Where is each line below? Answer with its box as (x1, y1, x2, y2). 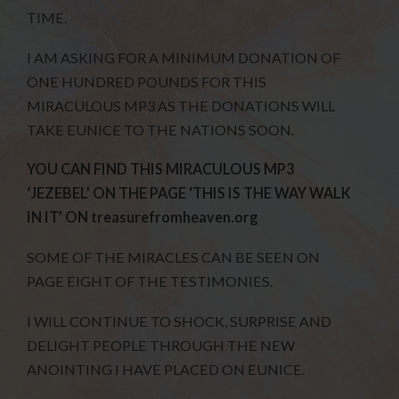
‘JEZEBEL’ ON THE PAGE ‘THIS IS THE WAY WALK (27, 184, 352, 202)
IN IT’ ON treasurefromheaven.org (27, 208, 259, 226)
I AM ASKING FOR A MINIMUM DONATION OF (27, 48, 341, 66)
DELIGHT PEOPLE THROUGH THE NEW (27, 336, 296, 354)
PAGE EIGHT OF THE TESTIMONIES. (27, 273, 273, 290)
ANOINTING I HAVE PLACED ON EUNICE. (27, 360, 305, 378)
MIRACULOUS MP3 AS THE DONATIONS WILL (27, 96, 336, 114)
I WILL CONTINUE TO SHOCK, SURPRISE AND (27, 312, 332, 330)
